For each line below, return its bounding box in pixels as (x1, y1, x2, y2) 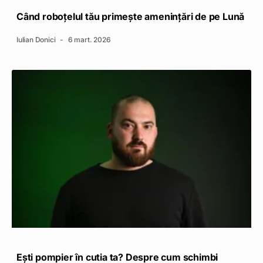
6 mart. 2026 (66, 35, 111, 44)
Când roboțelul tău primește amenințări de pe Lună (16, 10, 245, 22)
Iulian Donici (16, 35, 58, 44)
